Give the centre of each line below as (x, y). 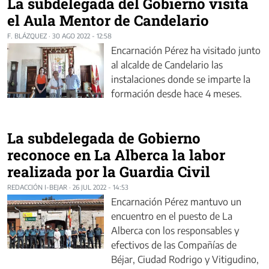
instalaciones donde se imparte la (181, 80)
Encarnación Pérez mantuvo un (176, 202)
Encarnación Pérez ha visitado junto (186, 51)
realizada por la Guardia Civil (109, 172)
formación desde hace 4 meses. (177, 94)
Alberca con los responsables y (175, 231)
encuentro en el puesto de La (171, 216)
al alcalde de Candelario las (167, 65)
